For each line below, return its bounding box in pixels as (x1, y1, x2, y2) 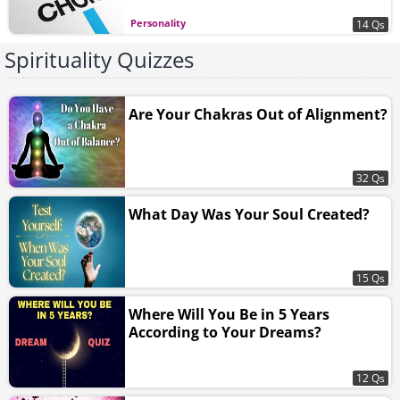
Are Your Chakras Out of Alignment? (129, 104, 387, 124)
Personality (130, 15, 186, 29)
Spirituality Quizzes (4, 44, 194, 74)
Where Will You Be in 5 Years (129, 304, 329, 324)
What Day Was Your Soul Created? (129, 204, 370, 224)
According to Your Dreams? (129, 321, 321, 342)
